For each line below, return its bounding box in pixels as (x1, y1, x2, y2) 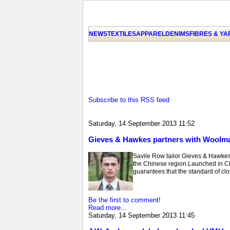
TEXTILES (107, 30, 136, 37)
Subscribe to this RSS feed (88, 96, 169, 104)
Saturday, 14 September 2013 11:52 (88, 120, 195, 128)
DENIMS (165, 30, 189, 37)
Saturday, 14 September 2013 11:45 (88, 211, 195, 219)
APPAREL (136, 30, 165, 37)
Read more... (88, 203, 127, 212)
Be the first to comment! (88, 196, 161, 204)
